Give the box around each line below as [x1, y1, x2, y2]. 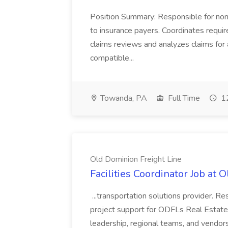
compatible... [90, 52, 134, 64]
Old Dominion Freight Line [90, 154, 182, 165]
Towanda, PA [98, 93, 147, 104]
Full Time [166, 93, 200, 104]
